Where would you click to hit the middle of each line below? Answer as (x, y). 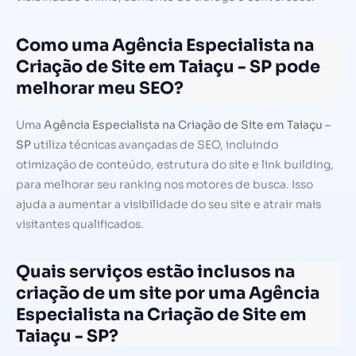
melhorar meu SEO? (100, 88)
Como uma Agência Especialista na (165, 45)
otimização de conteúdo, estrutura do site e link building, (175, 164)
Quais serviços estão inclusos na (155, 272)
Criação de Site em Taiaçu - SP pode (168, 66)
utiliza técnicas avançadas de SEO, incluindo (155, 144)
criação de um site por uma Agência (168, 294)
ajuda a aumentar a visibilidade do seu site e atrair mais (168, 204)
